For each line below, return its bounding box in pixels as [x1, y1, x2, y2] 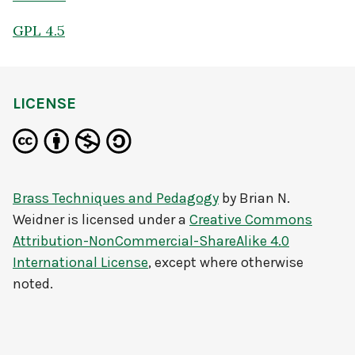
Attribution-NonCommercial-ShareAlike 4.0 [13, 232, 289, 250]
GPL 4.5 [13, 21, 65, 40]
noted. [13, 275, 53, 292]
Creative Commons [189, 211, 312, 228]
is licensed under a [64, 211, 189, 228]
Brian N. [239, 189, 290, 207]
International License [13, 254, 148, 271]
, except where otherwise [148, 254, 303, 271]
